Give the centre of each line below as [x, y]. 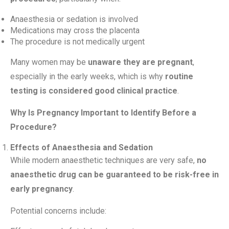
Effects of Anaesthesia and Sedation [82, 147]
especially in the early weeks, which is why [88, 76]
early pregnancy [41, 189]
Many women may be [49, 62]
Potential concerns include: [58, 211]
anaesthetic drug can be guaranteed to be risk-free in [114, 175]
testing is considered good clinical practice [94, 91]
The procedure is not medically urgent [77, 42]
